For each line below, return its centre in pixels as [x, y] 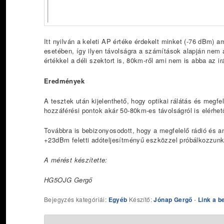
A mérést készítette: [76, 159]
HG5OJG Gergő [68, 180]
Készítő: [140, 199]
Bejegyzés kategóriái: [76, 199]
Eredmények [64, 80]
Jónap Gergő [173, 200]
